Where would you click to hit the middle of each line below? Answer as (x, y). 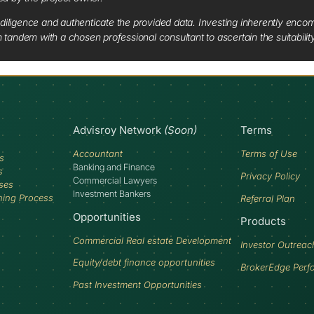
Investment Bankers (112, 193)
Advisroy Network (119, 130)
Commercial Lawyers (115, 180)
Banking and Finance (114, 167)
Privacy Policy (271, 176)
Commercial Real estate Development (152, 240)
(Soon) (181, 130)
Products (264, 221)
